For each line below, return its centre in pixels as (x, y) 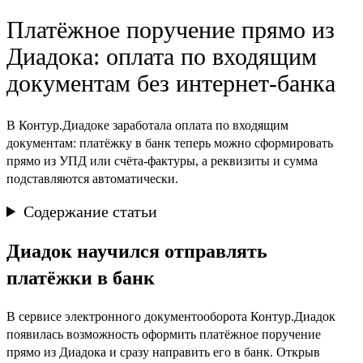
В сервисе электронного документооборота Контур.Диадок (171, 316)
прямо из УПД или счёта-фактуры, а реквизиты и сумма (162, 160)
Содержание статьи (91, 211)
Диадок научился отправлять (137, 251)
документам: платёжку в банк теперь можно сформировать (170, 143)
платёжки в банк (81, 278)
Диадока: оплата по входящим (162, 56)
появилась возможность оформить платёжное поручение (164, 334)
